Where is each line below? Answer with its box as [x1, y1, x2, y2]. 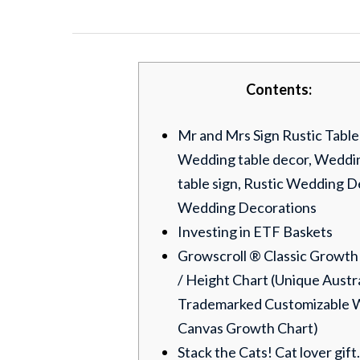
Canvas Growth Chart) [178, 319, 318, 337]
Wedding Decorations [178, 198, 317, 216]
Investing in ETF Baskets [178, 223, 333, 240]
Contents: [246, 80, 312, 98]
